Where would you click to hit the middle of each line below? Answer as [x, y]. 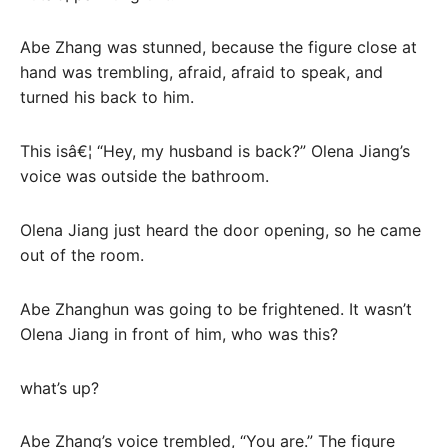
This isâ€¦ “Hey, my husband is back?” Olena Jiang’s [215, 151]
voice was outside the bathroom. [144, 176]
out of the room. [82, 254]
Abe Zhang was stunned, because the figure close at [218, 47]
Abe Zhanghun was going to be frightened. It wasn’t [216, 308]
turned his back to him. [107, 97]
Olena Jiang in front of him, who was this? [179, 333]
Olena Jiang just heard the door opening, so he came [220, 229]
